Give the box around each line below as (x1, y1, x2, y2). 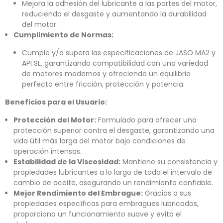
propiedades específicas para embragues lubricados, (13, 199, 199, 209)
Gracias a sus (143, 188, 191, 199)
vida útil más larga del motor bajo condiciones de (13, 136, 186, 146)
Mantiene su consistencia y (120, 157, 218, 167)
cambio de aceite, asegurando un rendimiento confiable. (13, 178, 213, 188)
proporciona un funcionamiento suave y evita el (13, 209, 182, 220)
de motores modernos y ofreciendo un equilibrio (22, 69, 191, 79)
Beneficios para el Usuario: (5, 97, 107, 108)
